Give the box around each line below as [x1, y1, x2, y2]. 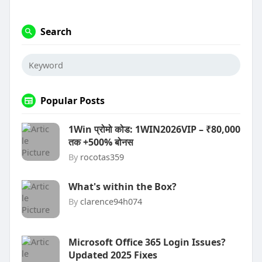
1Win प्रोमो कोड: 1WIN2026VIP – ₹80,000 [68, 123, 240, 136]
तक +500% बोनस [68, 136, 133, 149]
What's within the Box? [68, 180, 177, 194]
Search [40, 25, 72, 39]
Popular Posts [40, 94, 105, 108]
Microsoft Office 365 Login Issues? [68, 236, 226, 249]
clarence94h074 [80, 195, 142, 208]
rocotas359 [80, 151, 124, 163]
